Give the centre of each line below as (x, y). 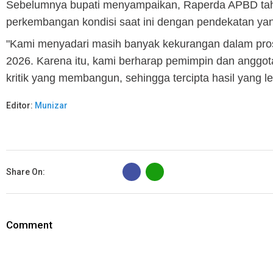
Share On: (26, 172)
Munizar (51, 105)
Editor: (20, 105)
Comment (29, 225)
